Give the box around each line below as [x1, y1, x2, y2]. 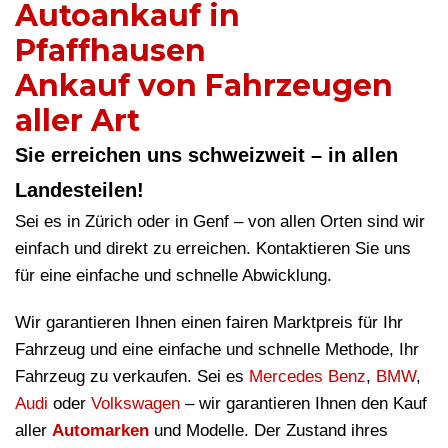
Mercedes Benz [249, 367, 366, 387]
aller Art [15, 102, 140, 140]
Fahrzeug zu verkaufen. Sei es [15, 367, 249, 387]
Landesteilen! [15, 179, 144, 202]
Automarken [52, 421, 149, 441]
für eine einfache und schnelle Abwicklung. [15, 266, 332, 286]
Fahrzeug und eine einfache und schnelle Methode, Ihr [15, 340, 419, 360]
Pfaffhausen [15, 32, 206, 70]
